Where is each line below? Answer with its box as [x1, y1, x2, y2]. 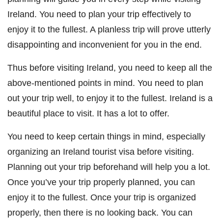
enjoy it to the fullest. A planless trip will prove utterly [7, 24, 211, 34]
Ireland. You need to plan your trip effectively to [7, 8, 191, 19]
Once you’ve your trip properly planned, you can [7, 176, 195, 187]
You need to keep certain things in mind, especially [7, 131, 205, 141]
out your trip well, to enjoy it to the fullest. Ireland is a [7, 92, 213, 103]
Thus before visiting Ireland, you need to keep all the [7, 62, 212, 73]
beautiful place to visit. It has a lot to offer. [7, 108, 169, 118]
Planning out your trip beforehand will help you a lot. [7, 161, 210, 172]
